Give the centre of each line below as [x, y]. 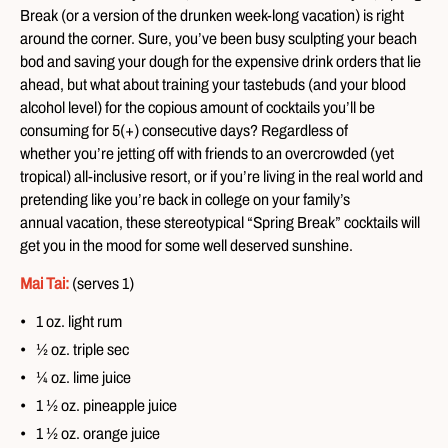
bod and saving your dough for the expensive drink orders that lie [220, 61]
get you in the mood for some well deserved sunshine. [186, 245]
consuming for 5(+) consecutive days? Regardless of [184, 130]
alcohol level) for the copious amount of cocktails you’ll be [197, 107]
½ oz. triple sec [82, 349]
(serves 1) [103, 283]
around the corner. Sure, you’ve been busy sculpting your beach [218, 38]
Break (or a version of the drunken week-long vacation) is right [212, 15]
